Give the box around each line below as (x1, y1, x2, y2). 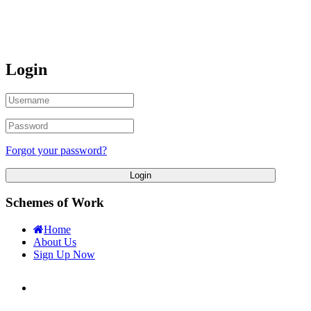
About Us (33, 236, 76, 249)
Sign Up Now (33, 249, 95, 261)
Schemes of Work (6, 195, 104, 210)
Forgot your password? (6, 144, 107, 156)
